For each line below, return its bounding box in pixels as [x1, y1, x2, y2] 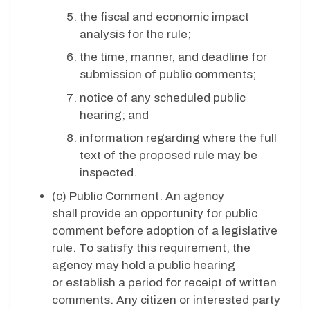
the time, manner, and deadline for [80, 51, 267, 64]
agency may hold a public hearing [52, 258, 235, 272]
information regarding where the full [80, 131, 277, 145]
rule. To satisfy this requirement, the [52, 241, 250, 255]
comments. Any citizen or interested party [52, 293, 280, 307]
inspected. [80, 166, 140, 180]
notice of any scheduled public [80, 91, 246, 104]
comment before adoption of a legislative [52, 224, 277, 237]
